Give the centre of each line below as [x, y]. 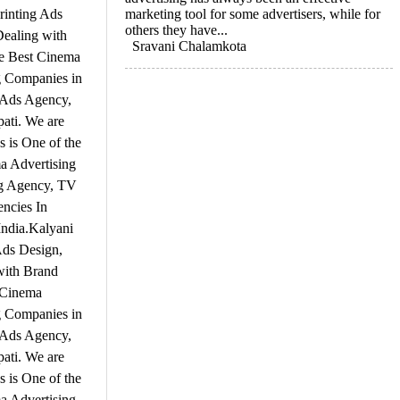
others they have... [176, 29]
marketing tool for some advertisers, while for [253, 13]
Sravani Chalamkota [189, 46]
